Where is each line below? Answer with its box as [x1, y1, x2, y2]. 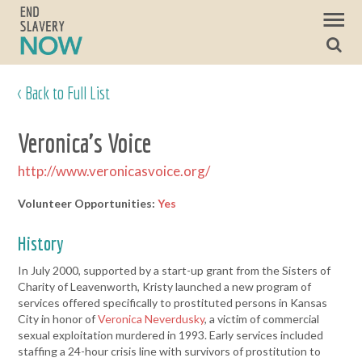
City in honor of [18, 312, 99, 326]
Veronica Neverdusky [98, 312, 205, 326]
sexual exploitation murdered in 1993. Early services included [18, 328, 324, 342]
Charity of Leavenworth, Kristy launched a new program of [18, 280, 312, 293]
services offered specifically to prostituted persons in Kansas [18, 296, 328, 309]
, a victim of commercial [204, 312, 320, 326]
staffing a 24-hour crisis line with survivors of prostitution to [18, 344, 322, 358]
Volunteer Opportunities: [18, 196, 158, 210]
